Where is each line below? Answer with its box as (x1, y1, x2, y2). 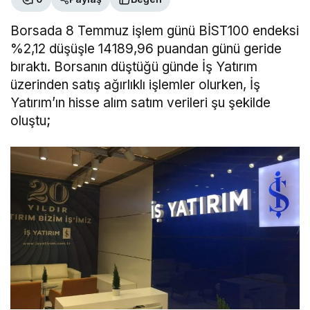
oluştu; (10, 112, 51, 129)
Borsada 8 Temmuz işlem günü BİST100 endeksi (10, 22, 300, 39)
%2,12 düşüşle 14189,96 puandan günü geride (10, 40, 282, 57)
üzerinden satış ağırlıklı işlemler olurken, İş (10, 76, 261, 93)
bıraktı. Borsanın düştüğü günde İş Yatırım (10, 58, 258, 75)
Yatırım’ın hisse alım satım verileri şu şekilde (10, 94, 271, 111)
